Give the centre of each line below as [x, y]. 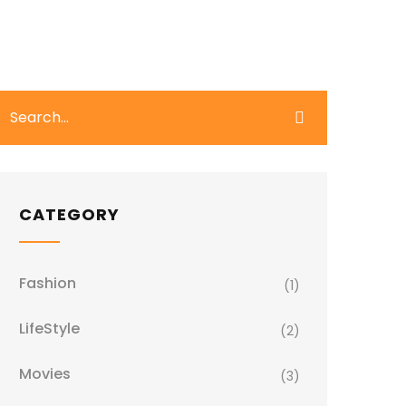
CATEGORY [69, 214]
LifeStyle [49, 329]
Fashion [48, 283]
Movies [45, 374]
